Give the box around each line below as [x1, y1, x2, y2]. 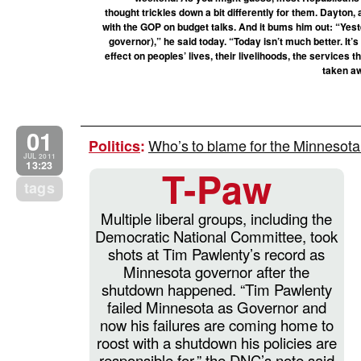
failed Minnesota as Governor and [106, 296, 326, 317]
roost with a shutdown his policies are [96, 331, 337, 353]
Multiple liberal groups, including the [101, 207, 333, 229]
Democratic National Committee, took [95, 225, 338, 247]
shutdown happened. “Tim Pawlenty [101, 278, 332, 300]
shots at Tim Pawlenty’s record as [108, 243, 326, 264]
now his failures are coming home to [99, 313, 334, 335]
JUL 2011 [23, 151, 56, 161]
